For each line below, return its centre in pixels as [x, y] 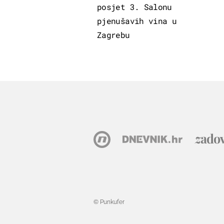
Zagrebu [113, 34]
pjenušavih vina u [137, 20]
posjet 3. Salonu [134, 6]
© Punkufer [109, 202]
